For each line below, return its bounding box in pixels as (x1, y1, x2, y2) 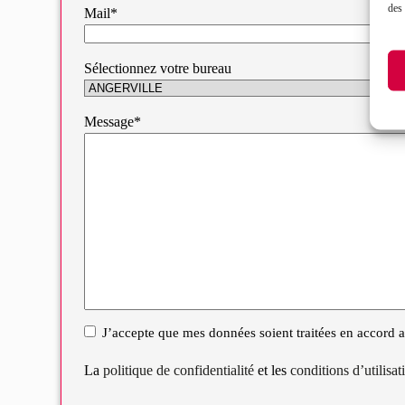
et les (254, 362, 291, 378)
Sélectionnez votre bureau (84, 61, 232, 77)
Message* (84, 114, 142, 130)
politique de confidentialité (103, 362, 255, 378)
